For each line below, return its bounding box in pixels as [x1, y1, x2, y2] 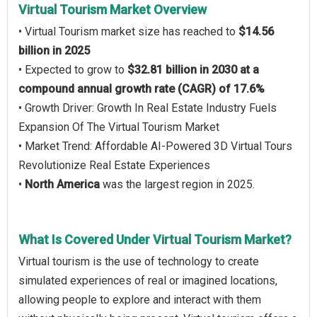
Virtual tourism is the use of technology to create [18, 255, 259, 268]
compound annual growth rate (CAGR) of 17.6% [18, 82, 265, 96]
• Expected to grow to [18, 63, 127, 76]
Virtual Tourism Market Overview [18, 2, 207, 17]
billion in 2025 [18, 44, 90, 57]
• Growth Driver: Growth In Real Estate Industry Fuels [18, 101, 277, 115]
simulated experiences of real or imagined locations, [18, 274, 277, 287]
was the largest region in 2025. [100, 178, 255, 191]
